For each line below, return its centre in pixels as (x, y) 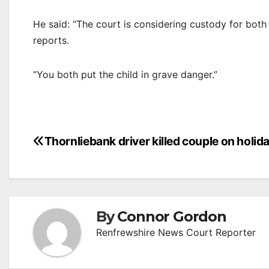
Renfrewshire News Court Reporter (176, 232)
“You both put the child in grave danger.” (125, 74)
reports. (51, 40)
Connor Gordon (172, 216)
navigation (81, 168)
